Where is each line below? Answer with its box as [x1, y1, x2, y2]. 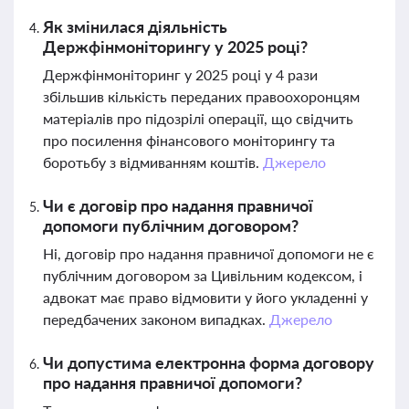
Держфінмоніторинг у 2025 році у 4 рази [43, 66, 318, 83]
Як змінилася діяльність [43, 16, 227, 37]
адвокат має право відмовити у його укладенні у [43, 288, 368, 306]
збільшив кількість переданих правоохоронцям [43, 88, 360, 105]
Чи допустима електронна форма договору [43, 352, 374, 372]
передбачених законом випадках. [43, 310, 269, 328]
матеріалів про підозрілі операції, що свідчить [43, 110, 353, 127]
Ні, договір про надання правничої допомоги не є [43, 245, 374, 262]
